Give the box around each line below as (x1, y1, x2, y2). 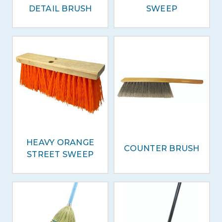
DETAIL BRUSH (28, 4, 92, 13)
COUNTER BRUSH (124, 144, 200, 153)
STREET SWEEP (27, 150, 94, 159)
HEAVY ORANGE (26, 138, 94, 147)
